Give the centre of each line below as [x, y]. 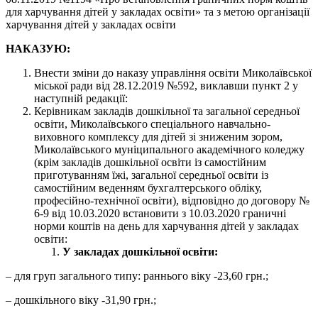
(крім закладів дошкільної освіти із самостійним [150, 163]
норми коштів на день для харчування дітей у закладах [166, 226]
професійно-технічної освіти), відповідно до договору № [172, 201]
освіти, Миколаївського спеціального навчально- [152, 124]
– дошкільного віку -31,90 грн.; [81, 300]
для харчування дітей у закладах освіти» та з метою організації [158, 12]
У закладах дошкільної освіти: [140, 252]
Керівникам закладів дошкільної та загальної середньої [167, 111]
